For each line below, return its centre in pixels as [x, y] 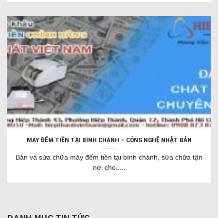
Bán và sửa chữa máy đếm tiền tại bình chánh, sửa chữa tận [109, 158]
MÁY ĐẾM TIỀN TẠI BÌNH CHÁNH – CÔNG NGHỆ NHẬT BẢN [109, 140]
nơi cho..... [109, 168]
